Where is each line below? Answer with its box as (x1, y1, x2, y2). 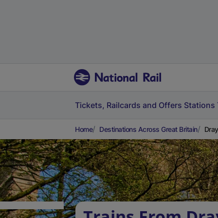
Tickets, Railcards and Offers (75, 100, 182, 110)
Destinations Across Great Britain (99, 125, 198, 133)
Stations (184, 100, 215, 110)
